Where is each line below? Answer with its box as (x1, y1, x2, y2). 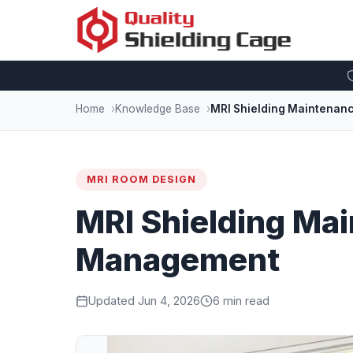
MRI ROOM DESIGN (87, 173, 196, 185)
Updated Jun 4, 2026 (88, 294, 200, 307)
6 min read (213, 294, 269, 307)
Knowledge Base (115, 102, 200, 115)
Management (76, 240, 280, 279)
